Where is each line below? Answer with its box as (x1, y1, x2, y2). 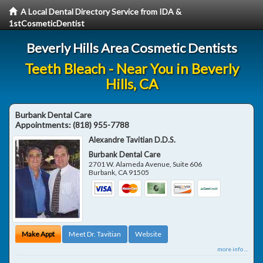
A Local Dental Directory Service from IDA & (21, 6, 181, 16)
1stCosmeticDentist (9, 18, 85, 28)
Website (135, 229, 161, 238)
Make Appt (22, 229, 55, 238)
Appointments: (15, 120, 73, 130)
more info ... (217, 245, 248, 252)
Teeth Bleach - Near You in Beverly (24, 60, 239, 77)
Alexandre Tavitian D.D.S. (89, 135, 176, 144)
